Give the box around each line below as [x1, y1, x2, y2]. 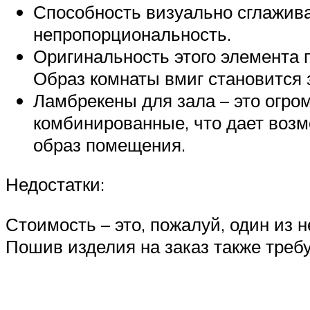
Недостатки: [6, 173, 104, 196]
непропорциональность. [33, 22, 231, 45]
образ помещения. [33, 133, 185, 156]
